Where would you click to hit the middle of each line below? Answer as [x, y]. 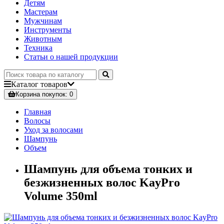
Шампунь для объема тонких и [108, 169]
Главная [37, 112]
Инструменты [48, 30]
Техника [38, 48]
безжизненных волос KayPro [102, 183]
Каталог [25, 84]
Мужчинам [43, 21]
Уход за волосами [53, 130]
